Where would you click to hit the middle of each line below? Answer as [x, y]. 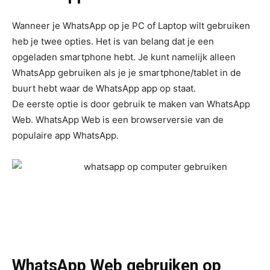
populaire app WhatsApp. [67, 135]
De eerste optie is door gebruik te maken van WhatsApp [131, 104]
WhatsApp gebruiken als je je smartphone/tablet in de [127, 73]
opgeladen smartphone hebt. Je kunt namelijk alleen [124, 57]
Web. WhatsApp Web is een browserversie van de [118, 120]
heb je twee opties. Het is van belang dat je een [113, 41]
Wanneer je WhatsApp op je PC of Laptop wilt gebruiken [131, 26]
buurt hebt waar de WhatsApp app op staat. [104, 88]
